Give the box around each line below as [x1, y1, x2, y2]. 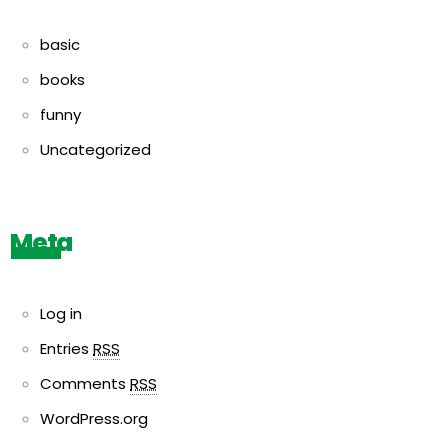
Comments [40, 373, 130, 394]
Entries [40, 338, 93, 359]
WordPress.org [40, 408, 148, 429]
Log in [40, 303, 82, 324]
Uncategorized [40, 139, 151, 160]
